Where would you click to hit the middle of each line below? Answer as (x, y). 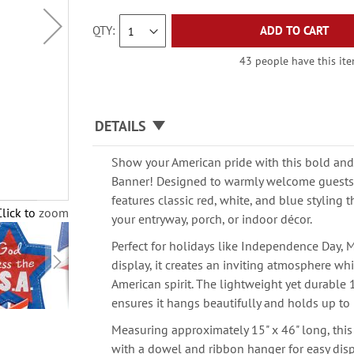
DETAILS (121, 126)
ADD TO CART (294, 30)
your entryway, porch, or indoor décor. (212, 219)
